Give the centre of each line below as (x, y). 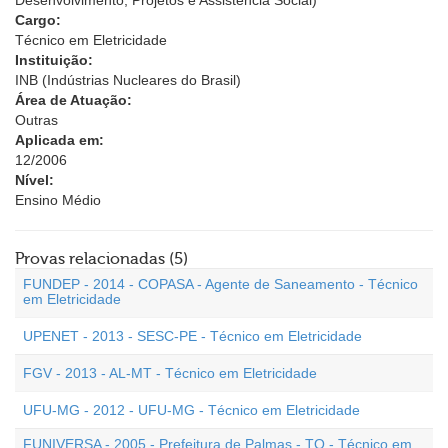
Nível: (34, 180)
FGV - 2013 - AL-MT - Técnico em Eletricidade (170, 373)
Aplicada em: (59, 140)
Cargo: (38, 20)
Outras (36, 120)
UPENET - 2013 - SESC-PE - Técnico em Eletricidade (192, 336)
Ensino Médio (58, 200)
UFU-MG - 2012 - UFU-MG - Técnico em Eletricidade (191, 410)
